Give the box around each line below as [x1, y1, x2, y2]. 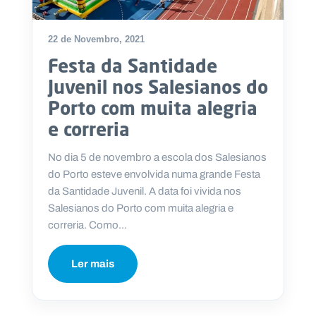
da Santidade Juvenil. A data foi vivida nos [48, 183, 241, 200]
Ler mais [71, 256, 114, 272]
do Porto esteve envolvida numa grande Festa [48, 166, 260, 183]
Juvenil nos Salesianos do [48, 75, 268, 99]
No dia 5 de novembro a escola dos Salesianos [48, 150, 267, 166]
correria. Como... [48, 217, 127, 233]
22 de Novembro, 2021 [48, 34, 145, 45]
